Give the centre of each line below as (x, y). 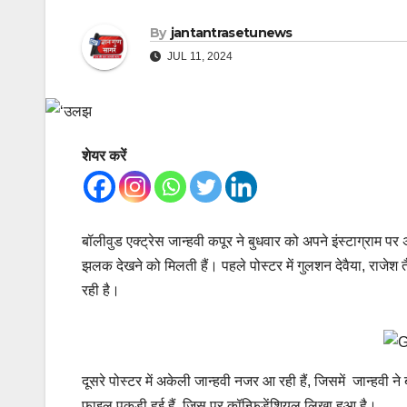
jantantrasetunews (231, 33)
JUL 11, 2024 (199, 57)
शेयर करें (104, 156)
